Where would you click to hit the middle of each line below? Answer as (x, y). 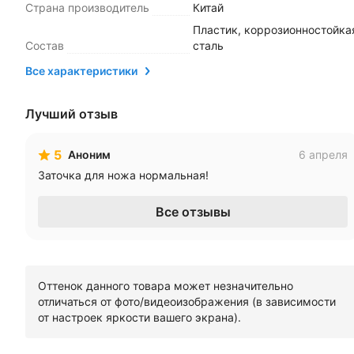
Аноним (89, 154)
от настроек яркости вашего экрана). (139, 317)
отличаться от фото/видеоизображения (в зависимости (187, 301)
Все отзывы (193, 212)
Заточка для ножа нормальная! (123, 175)
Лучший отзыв (72, 114)
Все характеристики (81, 71)
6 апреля (323, 154)
